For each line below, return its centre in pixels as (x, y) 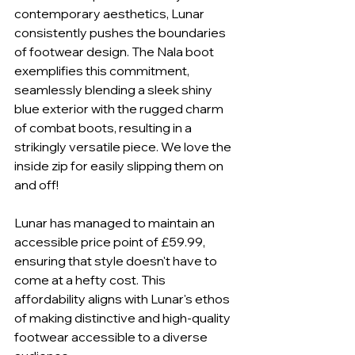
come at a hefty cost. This (91, 280)
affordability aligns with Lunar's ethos (123, 299)
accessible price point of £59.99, (111, 242)
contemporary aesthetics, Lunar (111, 14)
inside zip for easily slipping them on (120, 166)
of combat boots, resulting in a (104, 128)
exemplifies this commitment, (103, 71)
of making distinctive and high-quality (124, 318)
